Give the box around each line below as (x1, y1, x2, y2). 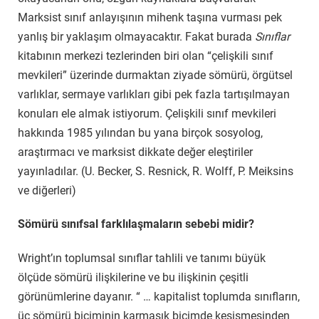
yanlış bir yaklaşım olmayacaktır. (18, 29, 182, 43)
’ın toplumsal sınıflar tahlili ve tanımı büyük (51, 251, 266, 266)
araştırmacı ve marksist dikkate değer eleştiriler (18, 145, 253, 159)
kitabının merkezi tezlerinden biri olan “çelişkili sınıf (18, 48, 273, 63)
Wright (18, 251, 51, 266)
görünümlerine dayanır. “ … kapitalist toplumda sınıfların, (18, 290, 300, 304)
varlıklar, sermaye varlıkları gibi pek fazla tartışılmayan (18, 87, 290, 101)
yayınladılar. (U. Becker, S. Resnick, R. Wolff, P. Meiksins (18, 164, 293, 178)
